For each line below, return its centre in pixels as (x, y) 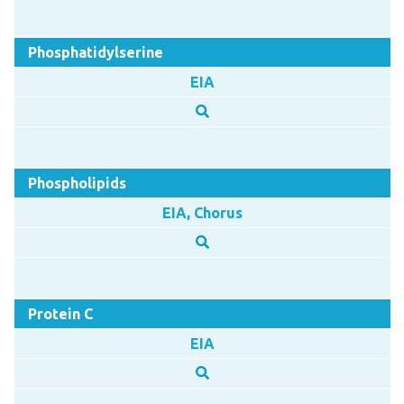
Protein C (60, 313)
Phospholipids (77, 183)
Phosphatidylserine (95, 52)
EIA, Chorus (202, 212)
